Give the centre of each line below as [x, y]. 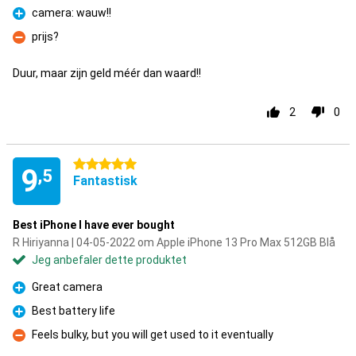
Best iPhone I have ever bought [94, 225]
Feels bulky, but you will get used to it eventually [153, 335]
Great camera [67, 287]
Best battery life [74, 311]
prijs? [45, 37]
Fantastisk [105, 181]
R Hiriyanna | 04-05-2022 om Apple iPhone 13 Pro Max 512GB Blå [174, 242]
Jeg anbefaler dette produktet [109, 260]
